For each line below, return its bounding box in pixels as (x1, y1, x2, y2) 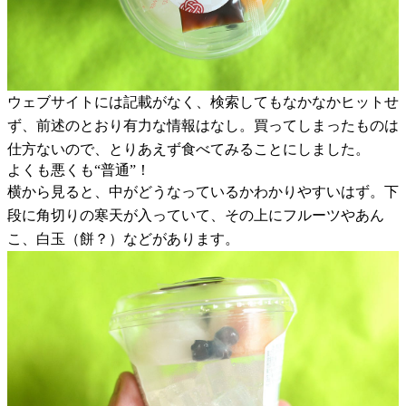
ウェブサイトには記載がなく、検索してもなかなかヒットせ (7, 93, 399, 110)
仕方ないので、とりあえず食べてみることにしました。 (7, 140, 370, 157)
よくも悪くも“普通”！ (7, 161, 150, 178)
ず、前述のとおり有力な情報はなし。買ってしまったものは (7, 117, 399, 133)
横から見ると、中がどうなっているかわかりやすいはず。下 (7, 183, 399, 199)
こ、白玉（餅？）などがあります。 (7, 230, 239, 246)
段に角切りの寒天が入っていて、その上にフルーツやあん (7, 207, 384, 223)
